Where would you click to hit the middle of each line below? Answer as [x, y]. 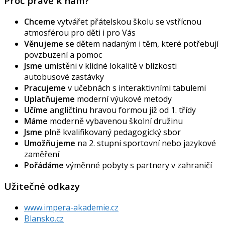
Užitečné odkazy [42, 186]
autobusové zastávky [64, 77]
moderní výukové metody [123, 99]
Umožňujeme [50, 143]
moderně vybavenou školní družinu [115, 121]
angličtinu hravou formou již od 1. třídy [122, 110]
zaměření [42, 154]
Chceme [40, 21]
